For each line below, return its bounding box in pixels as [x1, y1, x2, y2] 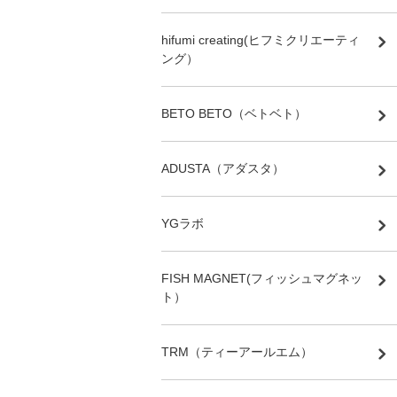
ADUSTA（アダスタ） [161, 160, 284, 175]
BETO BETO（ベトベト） [161, 105, 307, 121]
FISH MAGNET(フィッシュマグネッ [161, 270, 362, 285]
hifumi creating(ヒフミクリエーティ [161, 32, 360, 47]
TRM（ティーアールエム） [161, 344, 313, 359]
